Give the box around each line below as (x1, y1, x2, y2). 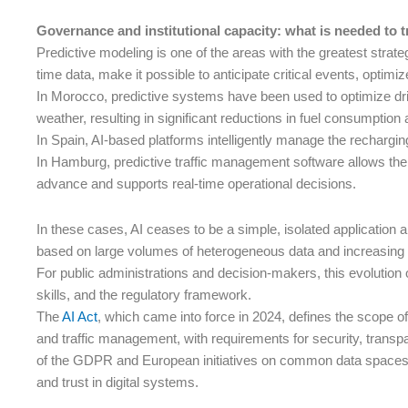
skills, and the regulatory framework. (36, 287, 251, 303)
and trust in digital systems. (36, 374, 199, 391)
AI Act (62, 309, 97, 325)
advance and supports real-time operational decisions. (36, 175, 356, 191)
